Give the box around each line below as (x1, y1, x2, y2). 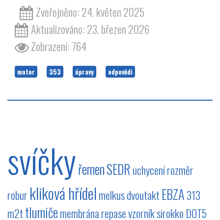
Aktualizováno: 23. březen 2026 (31, 21, 150, 37)
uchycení (133, 162, 165, 178)
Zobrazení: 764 (31, 38, 87, 54)
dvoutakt (127, 187, 160, 203)
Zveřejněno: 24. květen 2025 (36, 3, 145, 20)
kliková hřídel (29, 181, 97, 204)
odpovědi (108, 66, 133, 77)
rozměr (167, 162, 193, 178)
